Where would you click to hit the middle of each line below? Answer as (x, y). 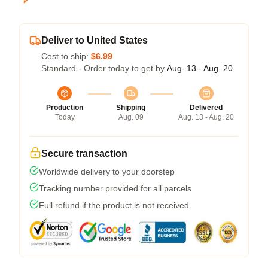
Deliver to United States (95, 40)
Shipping (131, 108)
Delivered (206, 108)
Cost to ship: (66, 56)
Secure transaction (84, 153)
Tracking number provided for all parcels (115, 188)
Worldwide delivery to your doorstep (107, 172)
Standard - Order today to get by (104, 68)
